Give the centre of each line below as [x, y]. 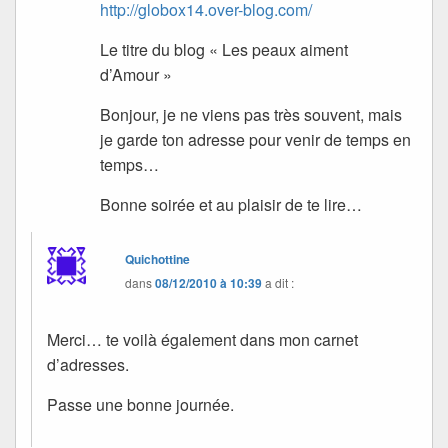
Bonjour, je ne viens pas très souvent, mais [251, 114]
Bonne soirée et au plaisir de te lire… [231, 204]
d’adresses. [88, 364]
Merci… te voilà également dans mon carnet [202, 339]
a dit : [280, 282]
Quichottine [158, 258]
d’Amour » [136, 74]
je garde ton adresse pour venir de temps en [256, 139]
